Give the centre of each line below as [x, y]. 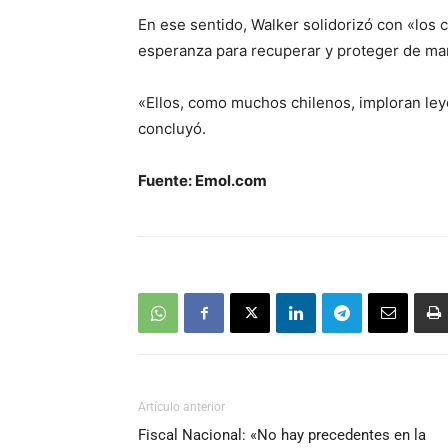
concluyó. [172, 129]
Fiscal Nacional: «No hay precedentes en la [282, 435]
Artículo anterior [181, 407]
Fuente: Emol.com [204, 181]
